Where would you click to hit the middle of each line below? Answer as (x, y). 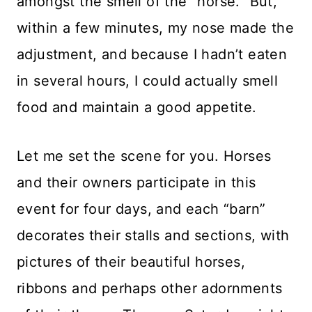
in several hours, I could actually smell (147, 81)
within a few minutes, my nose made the (156, 28)
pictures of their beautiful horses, (131, 262)
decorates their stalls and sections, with (153, 235)
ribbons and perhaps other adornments (150, 288)
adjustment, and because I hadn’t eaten (152, 54)
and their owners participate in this (136, 182)
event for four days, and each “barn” (141, 209)
